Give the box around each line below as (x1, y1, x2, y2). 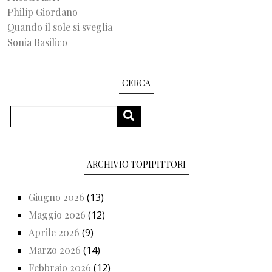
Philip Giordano (7, 5, 78, 18)
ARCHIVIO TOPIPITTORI (86, 158, 186, 171)
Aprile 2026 (29, 226, 80, 239)
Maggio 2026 (29, 208, 86, 221)
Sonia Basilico (7, 35, 67, 49)
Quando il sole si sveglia (7, 20, 112, 33)
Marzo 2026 (29, 243, 81, 257)
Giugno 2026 (29, 190, 84, 203)
